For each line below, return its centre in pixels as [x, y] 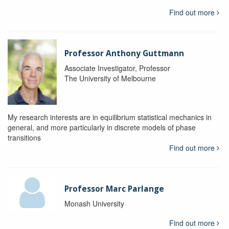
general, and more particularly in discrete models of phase [102, 128]
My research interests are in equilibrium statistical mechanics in [110, 117]
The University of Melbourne [110, 78]
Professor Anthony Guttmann [124, 54]
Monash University [94, 204]
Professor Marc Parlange [114, 189]
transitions [24, 138]
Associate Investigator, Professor [117, 68]
